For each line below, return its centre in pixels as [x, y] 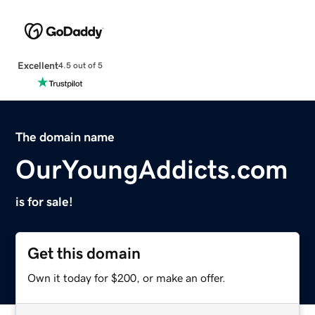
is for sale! [45, 201]
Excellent [38, 65]
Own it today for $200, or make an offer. [127, 277]
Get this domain [84, 253]
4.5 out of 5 [80, 66]
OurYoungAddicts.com [152, 169]
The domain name [65, 137]
